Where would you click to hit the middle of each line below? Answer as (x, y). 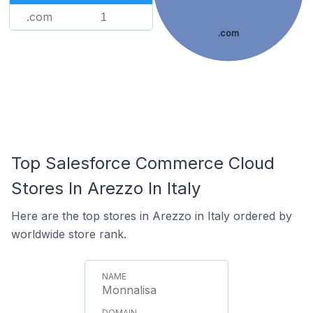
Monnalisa (129, 290)
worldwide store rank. (69, 234)
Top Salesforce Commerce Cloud (143, 163)
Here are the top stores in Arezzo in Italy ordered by (152, 216)
